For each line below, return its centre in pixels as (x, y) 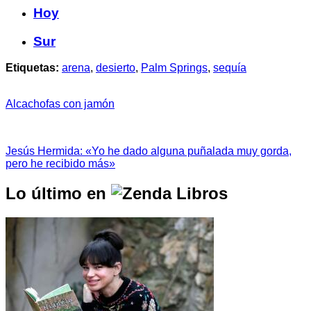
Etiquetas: (32, 68)
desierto (116, 68)
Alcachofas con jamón (60, 104)
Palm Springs (174, 68)
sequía (230, 68)
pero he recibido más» (60, 164)
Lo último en (58, 194)
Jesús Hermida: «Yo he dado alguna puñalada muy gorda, (149, 151)
